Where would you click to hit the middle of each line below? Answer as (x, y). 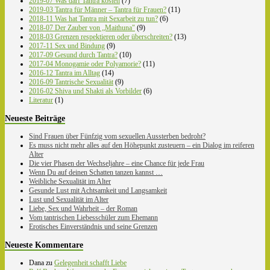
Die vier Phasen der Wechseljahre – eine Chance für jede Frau (117, 163)
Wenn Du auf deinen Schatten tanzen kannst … (96, 172)
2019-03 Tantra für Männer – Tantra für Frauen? (98, 9)
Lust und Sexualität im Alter (69, 199)
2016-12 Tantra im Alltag (64, 73)
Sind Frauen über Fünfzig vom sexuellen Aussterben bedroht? (117, 136)
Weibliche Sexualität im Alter (70, 181)
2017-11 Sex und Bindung (67, 46)
